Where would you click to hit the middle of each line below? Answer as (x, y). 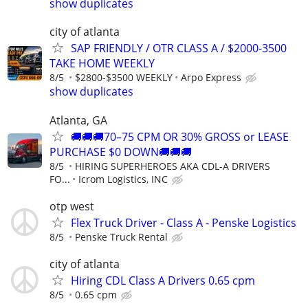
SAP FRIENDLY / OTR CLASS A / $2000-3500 (179, 48)
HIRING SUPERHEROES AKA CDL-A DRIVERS (173, 166)
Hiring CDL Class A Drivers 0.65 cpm (163, 280)
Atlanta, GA (78, 120)
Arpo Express (211, 78)
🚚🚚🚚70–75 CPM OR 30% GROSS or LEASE (180, 136)
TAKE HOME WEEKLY (102, 64)
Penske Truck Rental (121, 236)
